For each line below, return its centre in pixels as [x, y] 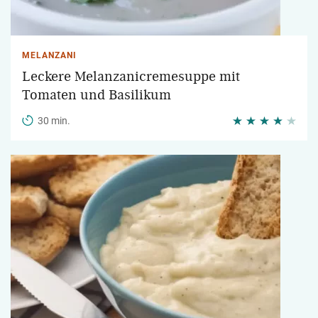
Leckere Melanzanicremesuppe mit [131, 77]
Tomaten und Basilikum [97, 95]
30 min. [54, 121]
